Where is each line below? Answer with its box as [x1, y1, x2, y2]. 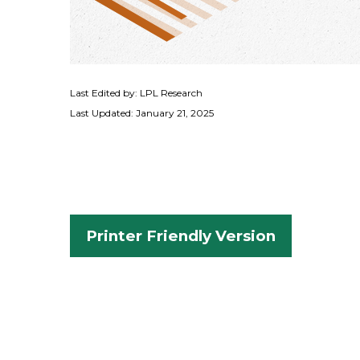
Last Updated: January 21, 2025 [70, 107, 214, 120]
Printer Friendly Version [86, 227, 276, 246]
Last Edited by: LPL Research [70, 87, 202, 100]
